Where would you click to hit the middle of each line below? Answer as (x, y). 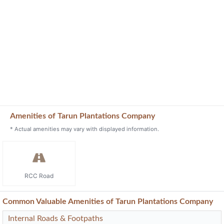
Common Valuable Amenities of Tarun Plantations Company (108, 201)
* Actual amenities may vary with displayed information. (84, 129)
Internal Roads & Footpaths (55, 218)
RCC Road (39, 175)
